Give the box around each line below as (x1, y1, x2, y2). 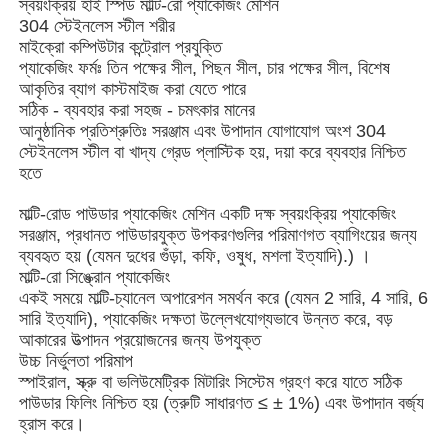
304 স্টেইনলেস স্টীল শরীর (19, 15, 176, 36)
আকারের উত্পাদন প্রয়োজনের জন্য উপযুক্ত (19, 329, 262, 350)
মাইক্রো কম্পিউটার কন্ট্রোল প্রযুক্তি (19, 36, 223, 57)
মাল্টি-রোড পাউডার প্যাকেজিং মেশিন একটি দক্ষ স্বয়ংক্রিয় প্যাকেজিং (19, 203, 397, 224)
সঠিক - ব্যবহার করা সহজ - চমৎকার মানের (19, 99, 256, 120)
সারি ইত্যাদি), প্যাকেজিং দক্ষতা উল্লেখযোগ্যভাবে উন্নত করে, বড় (19, 308, 394, 329)
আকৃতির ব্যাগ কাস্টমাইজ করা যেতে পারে (19, 78, 247, 99)
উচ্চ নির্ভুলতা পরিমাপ (19, 350, 134, 371)
